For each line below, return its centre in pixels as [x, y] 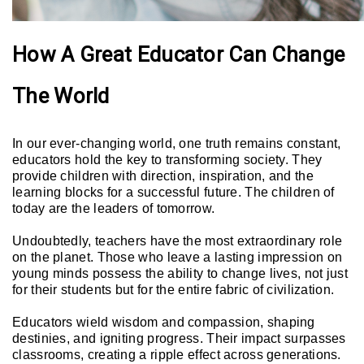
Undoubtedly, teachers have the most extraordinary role [178, 241]
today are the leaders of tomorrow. [114, 209]
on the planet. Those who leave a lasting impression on [178, 258]
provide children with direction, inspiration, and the [163, 176]
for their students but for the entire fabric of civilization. [173, 290]
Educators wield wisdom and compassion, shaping [164, 323]
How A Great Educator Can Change [179, 54]
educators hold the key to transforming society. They [167, 160]
